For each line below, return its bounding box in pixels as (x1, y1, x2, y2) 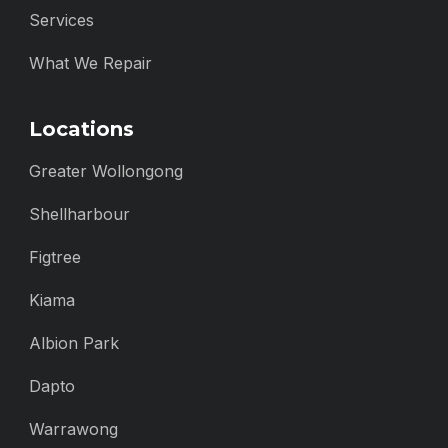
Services (29, 9, 94, 30)
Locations (29, 116, 134, 141)
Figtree (29, 246, 81, 267)
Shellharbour (29, 203, 130, 224)
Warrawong (29, 418, 118, 439)
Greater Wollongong (29, 160, 183, 181)
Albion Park (29, 332, 119, 353)
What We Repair (29, 52, 152, 73)
